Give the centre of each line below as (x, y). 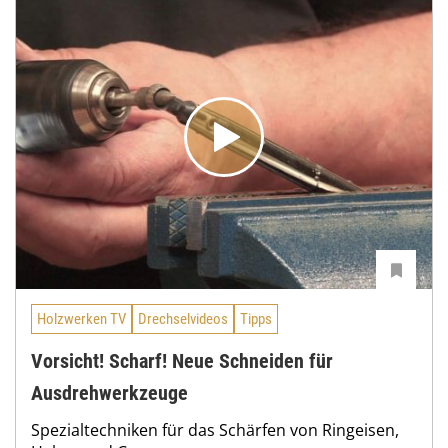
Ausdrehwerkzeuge (109, 393)
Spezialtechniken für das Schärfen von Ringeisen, (215, 430)
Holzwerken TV (81, 319)
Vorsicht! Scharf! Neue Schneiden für (182, 361)
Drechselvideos (183, 319)
